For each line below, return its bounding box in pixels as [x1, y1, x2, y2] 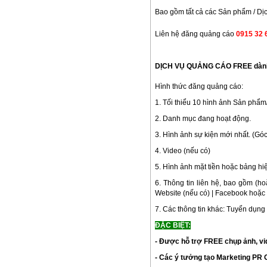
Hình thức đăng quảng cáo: [155, 82, 243, 91]
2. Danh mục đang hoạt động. [155, 114, 251, 123]
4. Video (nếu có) [155, 146, 210, 155]
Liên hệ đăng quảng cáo [155, 29, 236, 38]
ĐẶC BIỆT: [155, 221, 191, 229]
